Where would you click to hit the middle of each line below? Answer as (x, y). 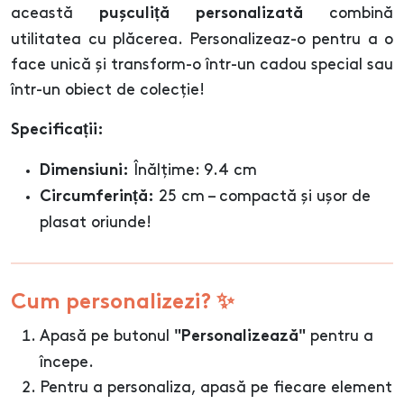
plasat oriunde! (96, 223)
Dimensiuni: (84, 171)
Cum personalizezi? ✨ (123, 303)
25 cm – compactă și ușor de (262, 197)
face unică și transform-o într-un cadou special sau (202, 65)
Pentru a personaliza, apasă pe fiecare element (216, 388)
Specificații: (57, 131)
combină (348, 14)
